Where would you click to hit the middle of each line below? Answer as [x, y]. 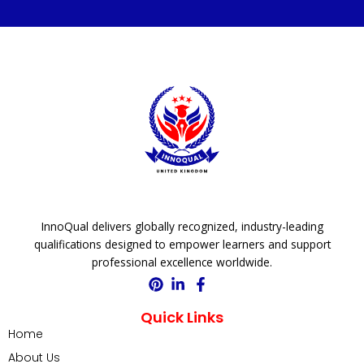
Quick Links [182, 317]
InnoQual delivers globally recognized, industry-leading [182, 226]
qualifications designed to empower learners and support [182, 244]
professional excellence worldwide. [182, 262]
